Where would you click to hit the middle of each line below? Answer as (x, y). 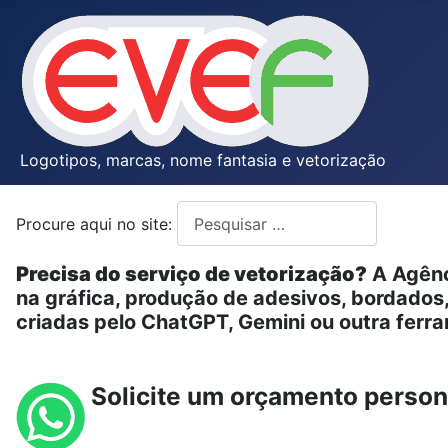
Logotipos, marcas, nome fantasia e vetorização (203, 160)
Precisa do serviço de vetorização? (191, 274)
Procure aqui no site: (96, 223)
